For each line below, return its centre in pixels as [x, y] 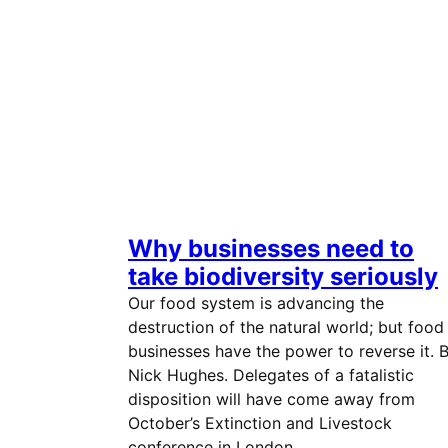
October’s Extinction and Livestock [260, 423]
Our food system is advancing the [256, 303]
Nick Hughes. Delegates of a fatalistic [271, 375]
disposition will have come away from [271, 399]
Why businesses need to [271, 248]
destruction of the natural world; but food [286, 327]
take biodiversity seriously [283, 276]
